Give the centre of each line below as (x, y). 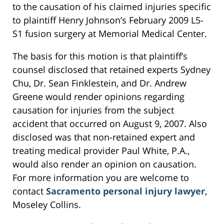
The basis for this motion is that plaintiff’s (100, 56)
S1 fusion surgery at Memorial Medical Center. (110, 34)
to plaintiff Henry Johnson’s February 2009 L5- (108, 20)
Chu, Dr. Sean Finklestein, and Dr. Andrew (99, 83)
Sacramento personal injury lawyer (125, 191)
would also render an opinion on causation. (104, 164)
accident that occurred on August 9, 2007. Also (110, 124)
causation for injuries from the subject (93, 110)
